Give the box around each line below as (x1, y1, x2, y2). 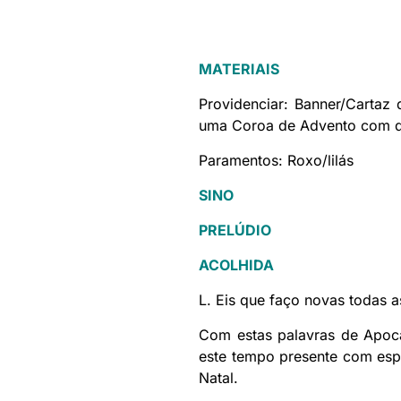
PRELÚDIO (199, 221, 271, 240)
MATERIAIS (199, 60, 279, 79)
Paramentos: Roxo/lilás (199, 151, 354, 170)
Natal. (199, 369, 238, 388)
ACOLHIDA (199, 256, 274, 275)
